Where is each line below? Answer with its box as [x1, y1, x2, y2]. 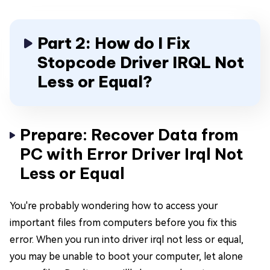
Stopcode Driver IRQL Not [37, 52, 244, 72]
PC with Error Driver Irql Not [20, 144, 243, 164]
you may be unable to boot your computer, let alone [10, 251, 243, 262]
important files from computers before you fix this [10, 217, 237, 228]
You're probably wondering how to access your [10, 200, 218, 212]
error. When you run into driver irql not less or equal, [10, 234, 243, 245]
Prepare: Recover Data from [20, 125, 239, 145]
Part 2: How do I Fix [37, 33, 190, 53]
